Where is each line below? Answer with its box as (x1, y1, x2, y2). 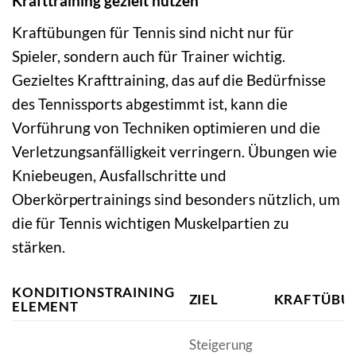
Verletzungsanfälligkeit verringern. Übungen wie (12, 141, 337, 161)
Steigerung (188, 335, 253, 353)
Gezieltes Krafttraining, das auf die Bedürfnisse (12, 70, 326, 89)
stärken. (12, 237, 65, 256)
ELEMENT (12, 297, 79, 315)
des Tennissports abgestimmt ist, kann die (12, 94, 288, 113)
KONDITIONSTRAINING (12, 283, 175, 300)
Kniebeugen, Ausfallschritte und (12, 165, 226, 184)
